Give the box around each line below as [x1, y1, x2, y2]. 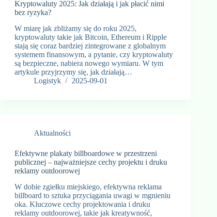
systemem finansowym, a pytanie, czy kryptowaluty [15, 50, 173, 59]
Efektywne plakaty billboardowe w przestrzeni [15, 149, 157, 158]
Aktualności [34, 129, 71, 138]
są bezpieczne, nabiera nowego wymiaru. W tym [15, 59, 163, 68]
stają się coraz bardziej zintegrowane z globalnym [15, 42, 166, 50]
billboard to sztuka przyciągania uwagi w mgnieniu [15, 191, 170, 200]
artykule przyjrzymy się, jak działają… [15, 68, 132, 77]
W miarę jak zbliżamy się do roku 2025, [15, 24, 137, 33]
